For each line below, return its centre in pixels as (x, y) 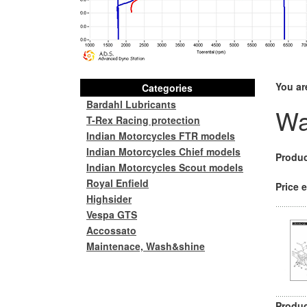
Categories (167, 88)
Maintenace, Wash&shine (146, 246)
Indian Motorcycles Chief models (163, 151)
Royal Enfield (118, 183)
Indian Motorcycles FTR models (161, 136)
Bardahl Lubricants (131, 104)
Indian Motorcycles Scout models (165, 167)
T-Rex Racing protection (143, 120)
